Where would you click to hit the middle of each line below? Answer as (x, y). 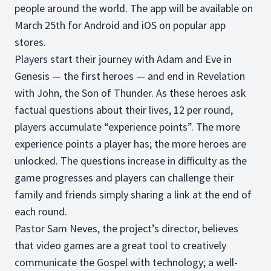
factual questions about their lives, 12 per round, (124, 110)
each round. (41, 211)
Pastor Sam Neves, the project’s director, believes (126, 228)
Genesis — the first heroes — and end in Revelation (130, 76)
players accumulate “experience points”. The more (127, 127)
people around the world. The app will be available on (134, 8)
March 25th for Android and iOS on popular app (120, 25)
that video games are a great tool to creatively (120, 245)
